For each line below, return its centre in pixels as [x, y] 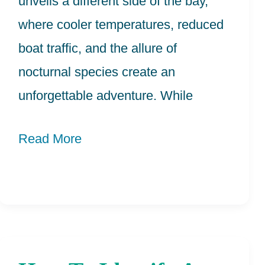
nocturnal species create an [97, 72]
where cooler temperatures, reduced [121, 25]
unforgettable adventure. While [106, 96]
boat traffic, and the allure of [98, 49]
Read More [50, 139]
